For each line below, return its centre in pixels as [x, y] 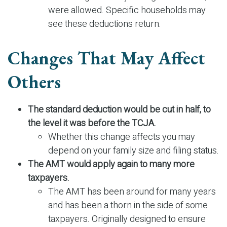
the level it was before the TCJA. [92, 124]
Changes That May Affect [106, 58]
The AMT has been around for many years [132, 192]
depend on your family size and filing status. [134, 151]
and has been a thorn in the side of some [128, 206]
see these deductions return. [105, 24]
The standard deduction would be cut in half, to [119, 110]
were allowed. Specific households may [127, 11]
